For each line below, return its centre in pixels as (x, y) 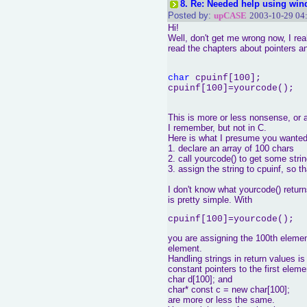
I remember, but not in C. (217, 128)
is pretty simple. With (210, 200)
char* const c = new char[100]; (229, 290)
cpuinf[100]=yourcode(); (231, 219)
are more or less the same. (221, 300)
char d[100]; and (200, 279)
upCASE (230, 15)
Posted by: (189, 15)
